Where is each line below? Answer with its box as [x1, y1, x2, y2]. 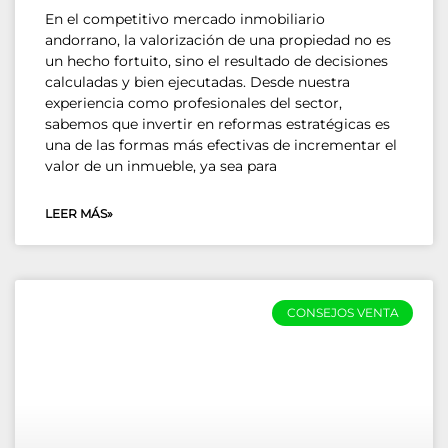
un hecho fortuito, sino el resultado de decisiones [45, 51, 388, 70]
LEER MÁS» [45, 205, 113, 221]
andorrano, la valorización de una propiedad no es [45, 30, 391, 49]
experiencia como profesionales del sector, [45, 93, 342, 112]
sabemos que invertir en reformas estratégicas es [45, 114, 390, 133]
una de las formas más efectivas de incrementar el [45, 135, 397, 154]
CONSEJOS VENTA [286, 304, 399, 320]
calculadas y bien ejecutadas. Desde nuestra [45, 72, 350, 91]
